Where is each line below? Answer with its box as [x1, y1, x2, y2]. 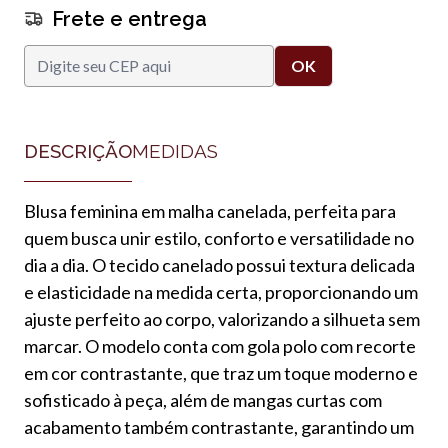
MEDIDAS [132, 139, 218, 162]
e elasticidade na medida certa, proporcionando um [24, 280, 418, 303]
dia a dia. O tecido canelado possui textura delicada [24, 253, 415, 276]
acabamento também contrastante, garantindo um [24, 415, 414, 438]
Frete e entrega [52, 6, 207, 31]
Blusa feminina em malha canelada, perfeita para [24, 199, 396, 222]
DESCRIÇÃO [24, 139, 132, 162]
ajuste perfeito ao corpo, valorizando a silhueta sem [24, 307, 420, 330]
